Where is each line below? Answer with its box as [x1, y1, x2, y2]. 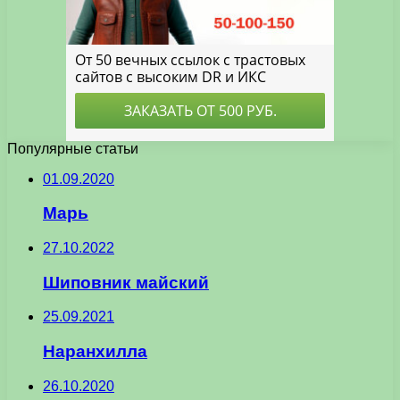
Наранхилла [43, 342, 147, 362]
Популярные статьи [7, 140, 138, 156]
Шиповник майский [43, 272, 209, 292]
